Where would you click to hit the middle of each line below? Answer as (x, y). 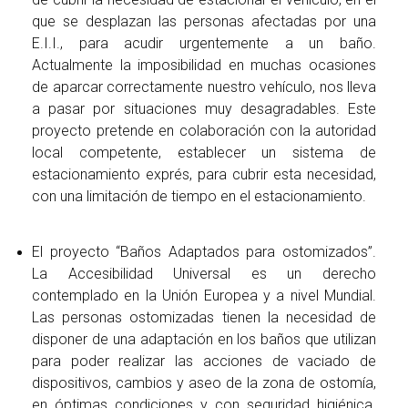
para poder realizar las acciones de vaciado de (204, 361)
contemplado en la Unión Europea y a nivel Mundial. (204, 295)
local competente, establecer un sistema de (204, 152)
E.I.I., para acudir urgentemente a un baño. (204, 43)
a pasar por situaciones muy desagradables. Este (204, 108)
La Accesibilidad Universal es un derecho (204, 273)
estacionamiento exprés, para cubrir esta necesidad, (204, 174)
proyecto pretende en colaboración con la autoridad (204, 130)
